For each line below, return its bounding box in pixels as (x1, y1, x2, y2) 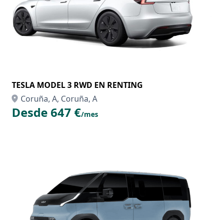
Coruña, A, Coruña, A (21, 93, 97, 104)
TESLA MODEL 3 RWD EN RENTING (12, 80, 143, 90)
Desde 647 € (12, 104, 81, 120)
